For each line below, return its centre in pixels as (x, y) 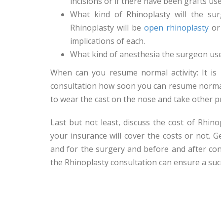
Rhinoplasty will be (107, 28)
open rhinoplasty (176, 28)
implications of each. (108, 41)
